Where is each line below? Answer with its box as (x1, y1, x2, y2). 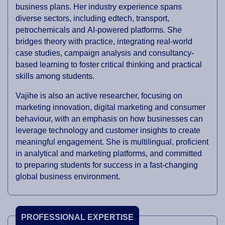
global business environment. (16, 172, 120, 181)
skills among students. (16, 72, 96, 81)
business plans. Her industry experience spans (16, 3, 182, 12)
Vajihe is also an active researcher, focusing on (16, 91, 182, 100)
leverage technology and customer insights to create (16, 126, 200, 135)
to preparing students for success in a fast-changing (16, 161, 198, 170)
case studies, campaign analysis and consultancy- (16, 49, 194, 58)
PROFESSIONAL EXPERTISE (21, 213, 134, 222)
